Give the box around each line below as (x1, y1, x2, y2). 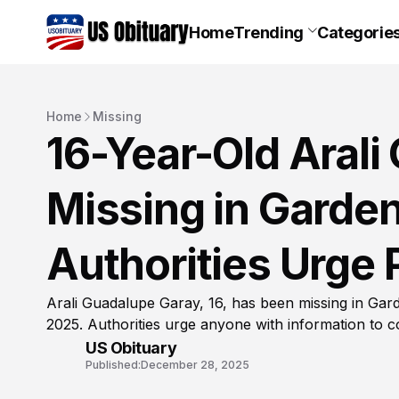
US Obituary (85, 338, 177, 357)
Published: (85, 357, 141, 371)
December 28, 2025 (141, 357, 249, 371)
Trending (233, 22, 304, 42)
